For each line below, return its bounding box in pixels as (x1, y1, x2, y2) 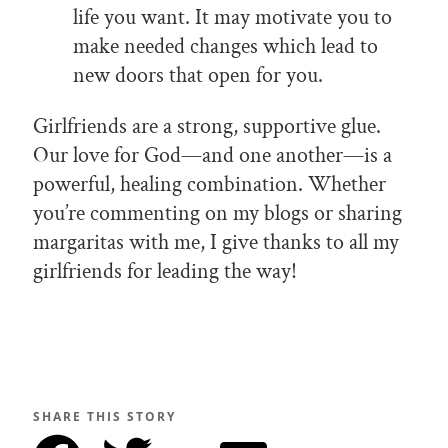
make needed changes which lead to (73, 32, 378, 62)
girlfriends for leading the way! (33, 257, 297, 287)
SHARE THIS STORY (33, 408, 176, 426)
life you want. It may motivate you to (73, 3, 392, 33)
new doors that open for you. (73, 61, 323, 91)
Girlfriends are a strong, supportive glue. (33, 112, 381, 142)
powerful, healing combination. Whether (33, 170, 386, 200)
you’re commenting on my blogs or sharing (33, 199, 402, 229)
